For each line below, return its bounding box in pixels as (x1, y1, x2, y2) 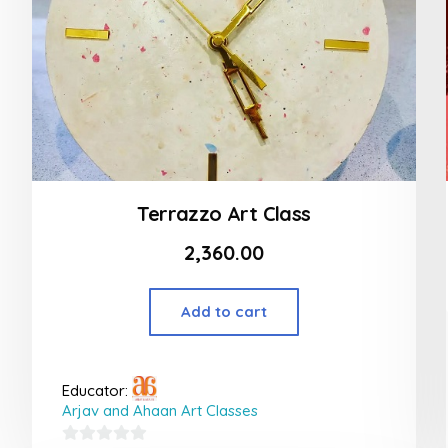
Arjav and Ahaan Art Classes (62, 400, 259, 420)
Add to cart (180, 301, 267, 321)
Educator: (62, 380, 133, 400)
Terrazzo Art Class (137, 200, 311, 226)
